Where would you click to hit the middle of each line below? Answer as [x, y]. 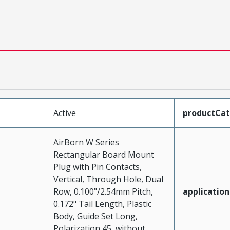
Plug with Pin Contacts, [97, 167]
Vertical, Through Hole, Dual [108, 179]
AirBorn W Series [86, 142]
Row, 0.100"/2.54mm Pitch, [103, 191]
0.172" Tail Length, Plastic [102, 204]
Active [64, 113]
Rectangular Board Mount [103, 155]
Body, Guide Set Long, [95, 216]
